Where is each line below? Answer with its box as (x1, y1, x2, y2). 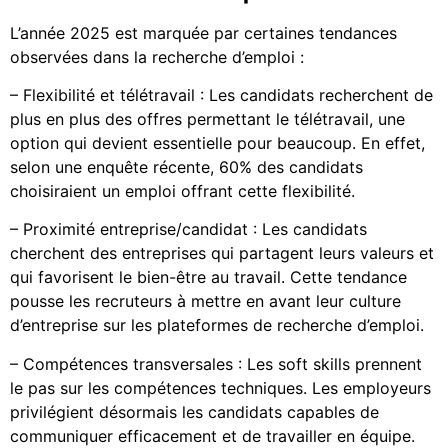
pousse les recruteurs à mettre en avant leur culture (10, 291, 401, 312)
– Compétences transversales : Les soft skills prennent (10, 353, 422, 374)
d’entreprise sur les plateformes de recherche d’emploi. (10, 315, 424, 336)
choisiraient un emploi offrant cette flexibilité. (10, 181, 355, 202)
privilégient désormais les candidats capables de (10, 401, 379, 422)
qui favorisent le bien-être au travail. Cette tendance (10, 267, 407, 288)
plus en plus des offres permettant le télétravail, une (10, 109, 405, 130)
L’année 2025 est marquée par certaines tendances (10, 22, 397, 43)
